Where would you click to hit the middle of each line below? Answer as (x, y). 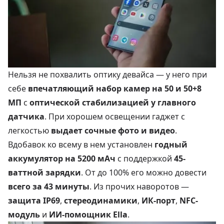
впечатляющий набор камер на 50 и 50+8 (115, 88)
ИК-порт (158, 200)
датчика (26, 116)
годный (171, 144)
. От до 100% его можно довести (144, 172)
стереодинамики (101, 200)
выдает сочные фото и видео (113, 130)
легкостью (29, 130)
